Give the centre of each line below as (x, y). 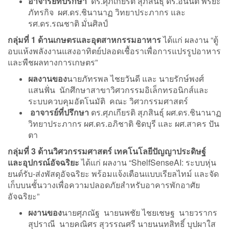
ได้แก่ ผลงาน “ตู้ (190, 39)
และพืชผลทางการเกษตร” (53, 62)
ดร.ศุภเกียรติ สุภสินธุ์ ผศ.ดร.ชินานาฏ (156, 112)
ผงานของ (45, 212)
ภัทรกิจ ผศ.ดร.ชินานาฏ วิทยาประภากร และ (107, 12)
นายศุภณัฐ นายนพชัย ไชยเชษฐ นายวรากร (140, 212)
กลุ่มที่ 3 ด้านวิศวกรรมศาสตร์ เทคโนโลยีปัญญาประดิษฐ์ (107, 151)
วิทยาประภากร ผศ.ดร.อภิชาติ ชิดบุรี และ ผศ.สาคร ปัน (124, 123)
